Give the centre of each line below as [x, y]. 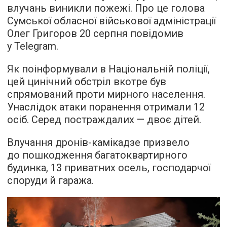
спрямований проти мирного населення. [106, 94]
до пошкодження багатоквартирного [97, 155]
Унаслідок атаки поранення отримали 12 [106, 107]
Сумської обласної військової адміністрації [111, 21]
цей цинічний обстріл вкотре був [87, 82]
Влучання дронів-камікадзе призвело [98, 142]
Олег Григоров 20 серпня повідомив [95, 33]
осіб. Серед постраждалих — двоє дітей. [104, 120]
